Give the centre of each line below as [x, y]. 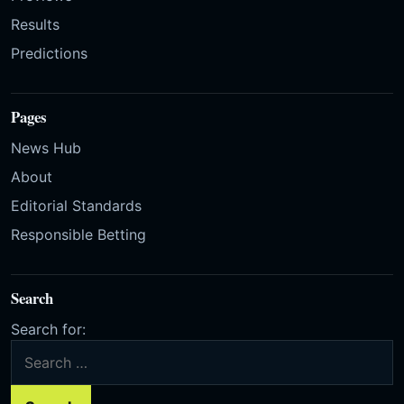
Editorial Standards [76, 206]
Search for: [48, 330]
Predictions [49, 54]
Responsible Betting [78, 235]
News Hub [46, 148]
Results [35, 25]
